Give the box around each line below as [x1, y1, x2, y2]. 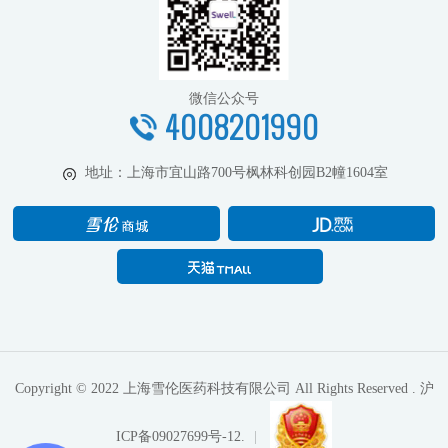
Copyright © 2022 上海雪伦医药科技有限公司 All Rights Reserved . [14, 380, 420, 396]
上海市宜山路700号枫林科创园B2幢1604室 [127, 164, 388, 180]
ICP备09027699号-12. [116, 429, 245, 445]
